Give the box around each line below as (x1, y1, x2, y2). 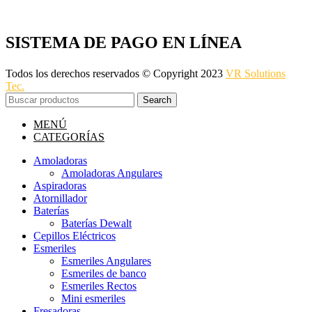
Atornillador (33, 192, 87, 204)
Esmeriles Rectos (61, 279, 136, 292)
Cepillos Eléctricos (33, 229, 116, 242)
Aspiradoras (33, 179, 86, 192)
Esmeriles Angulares (61, 254, 151, 267)
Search (143, 94, 171, 105)
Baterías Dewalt (61, 217, 132, 229)
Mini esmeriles (61, 292, 125, 304)
